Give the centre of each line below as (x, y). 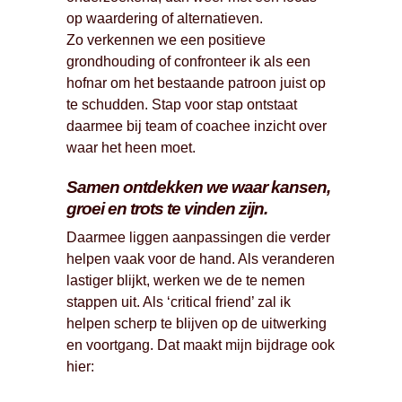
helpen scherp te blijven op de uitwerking (197, 323)
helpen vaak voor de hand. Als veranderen (201, 259)
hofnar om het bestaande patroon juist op (196, 83)
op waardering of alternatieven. (165, 18)
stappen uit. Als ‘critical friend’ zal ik (179, 302)
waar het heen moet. (131, 148)
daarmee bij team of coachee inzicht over (197, 126)
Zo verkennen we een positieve (166, 40)
